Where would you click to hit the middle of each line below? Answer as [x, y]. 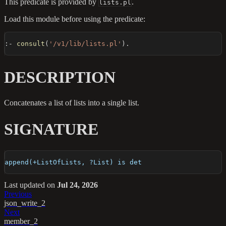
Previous [18, 194]
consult [31, 44]
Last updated [24, 185]
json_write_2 [25, 203]
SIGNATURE [51, 129]
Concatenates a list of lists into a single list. [72, 103]
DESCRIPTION [60, 77]
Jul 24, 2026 [77, 185]
